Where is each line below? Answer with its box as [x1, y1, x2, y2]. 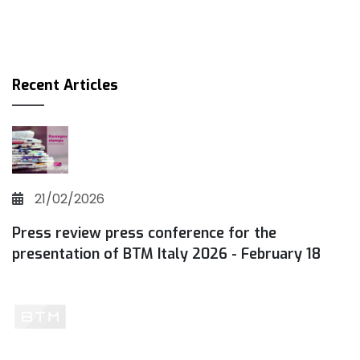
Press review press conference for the [12, 223, 276, 243]
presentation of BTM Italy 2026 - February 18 [12, 243, 321, 264]
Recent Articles [12, 75, 118, 95]
